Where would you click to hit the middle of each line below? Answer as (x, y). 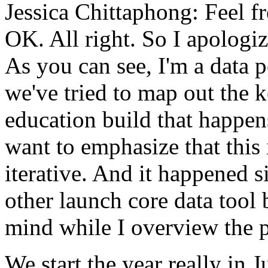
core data (170, 200)
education (51, 119)
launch (91, 200)
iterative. (46, 173)
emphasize (130, 146)
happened (203, 173)
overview (175, 227)
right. (110, 39)
